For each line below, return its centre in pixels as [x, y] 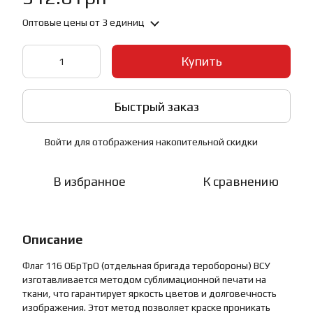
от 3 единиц [116, 22]
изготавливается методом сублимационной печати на [144, 279]
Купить [201, 61]
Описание [52, 239]
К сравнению [240, 181]
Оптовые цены [55, 22]
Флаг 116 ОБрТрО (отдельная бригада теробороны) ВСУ [146, 265]
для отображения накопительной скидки [165, 142]
